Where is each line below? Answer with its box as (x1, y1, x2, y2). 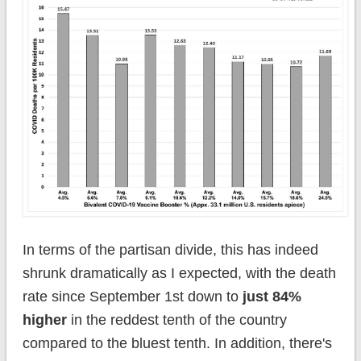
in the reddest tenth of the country (70, 311, 287, 328)
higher (22, 311, 71, 328)
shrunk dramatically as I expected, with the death (22, 264, 336, 281)
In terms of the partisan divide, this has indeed (22, 241, 318, 258)
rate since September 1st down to (22, 288, 239, 305)
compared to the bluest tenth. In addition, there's (22, 334, 332, 351)
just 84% (238, 288, 301, 305)
